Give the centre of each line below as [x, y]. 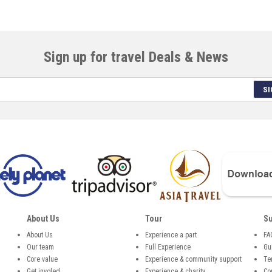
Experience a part [171, 235]
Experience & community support [193, 259]
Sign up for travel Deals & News [136, 57]
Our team [40, 247]
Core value [42, 259]
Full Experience [168, 247]
